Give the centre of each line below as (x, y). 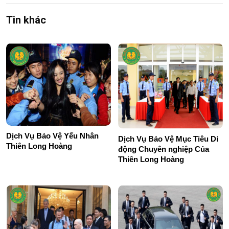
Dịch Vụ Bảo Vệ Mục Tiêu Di (168, 139)
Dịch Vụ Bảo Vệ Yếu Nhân (52, 136)
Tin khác (26, 20)
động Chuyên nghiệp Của (164, 149)
